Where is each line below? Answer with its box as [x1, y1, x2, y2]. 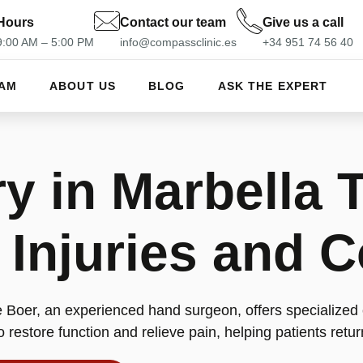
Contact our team [120, 15, 226, 29]
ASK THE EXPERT [217, 79, 328, 92]
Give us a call [263, 15, 344, 29]
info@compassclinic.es [120, 36, 237, 49]
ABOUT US [49, 79, 117, 92]
